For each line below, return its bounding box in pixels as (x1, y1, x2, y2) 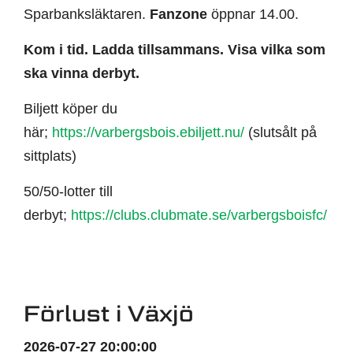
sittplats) (24, 148, 76, 165)
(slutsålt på (244, 124, 317, 141)
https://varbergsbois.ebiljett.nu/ (52, 124, 244, 141)
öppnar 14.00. (207, 6, 299, 23)
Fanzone (150, 6, 207, 23)
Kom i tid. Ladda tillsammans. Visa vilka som (24, 42, 325, 58)
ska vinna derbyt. (24, 65, 139, 82)
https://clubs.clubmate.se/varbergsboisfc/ (71, 207, 327, 224)
